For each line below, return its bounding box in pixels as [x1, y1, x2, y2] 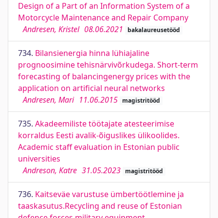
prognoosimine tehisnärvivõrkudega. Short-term [18, 59, 198, 70]
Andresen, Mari [23, 94, 74, 105]
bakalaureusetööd [127, 26, 180, 34]
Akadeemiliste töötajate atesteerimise [35, 118, 174, 129]
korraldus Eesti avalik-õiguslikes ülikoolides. [18, 130, 180, 141]
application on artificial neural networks [18, 83, 165, 93]
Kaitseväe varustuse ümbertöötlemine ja [35, 189, 184, 200]
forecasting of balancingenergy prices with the [18, 71, 190, 82]
